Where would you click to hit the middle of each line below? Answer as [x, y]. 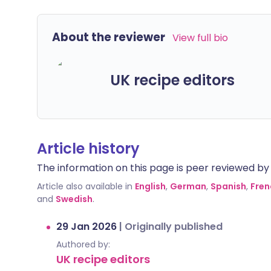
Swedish [74, 199]
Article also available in [85, 186]
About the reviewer [109, 37]
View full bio [200, 38]
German [188, 186]
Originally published [174, 227]
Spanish [228, 186]
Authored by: [83, 244]
